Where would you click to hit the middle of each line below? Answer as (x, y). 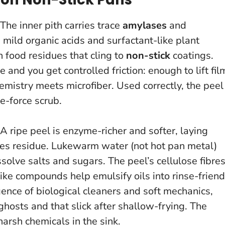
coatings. (192, 55)
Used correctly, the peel (170, 85)
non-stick (148, 55)
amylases (145, 25)
